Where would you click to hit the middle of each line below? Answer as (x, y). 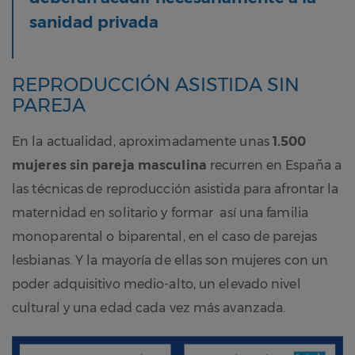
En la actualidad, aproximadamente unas (142, 142)
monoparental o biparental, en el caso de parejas (164, 237)
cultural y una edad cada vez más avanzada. (149, 308)
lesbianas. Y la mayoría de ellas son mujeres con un (170, 261)
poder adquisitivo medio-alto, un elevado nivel (157, 284)
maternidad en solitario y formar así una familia (160, 213)
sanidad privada (94, 23)
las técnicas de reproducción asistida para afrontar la (176, 189)
